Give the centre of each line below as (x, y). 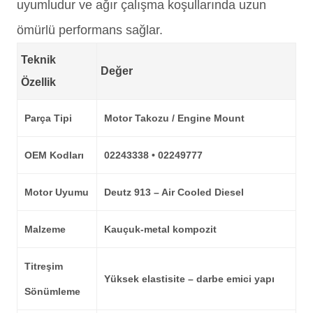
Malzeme (45, 229)
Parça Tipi (48, 118)
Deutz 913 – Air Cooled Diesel (174, 192)
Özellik (38, 82)
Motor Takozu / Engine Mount (174, 118)
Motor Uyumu (57, 192)
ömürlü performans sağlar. (90, 30)
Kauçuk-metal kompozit (160, 229)
